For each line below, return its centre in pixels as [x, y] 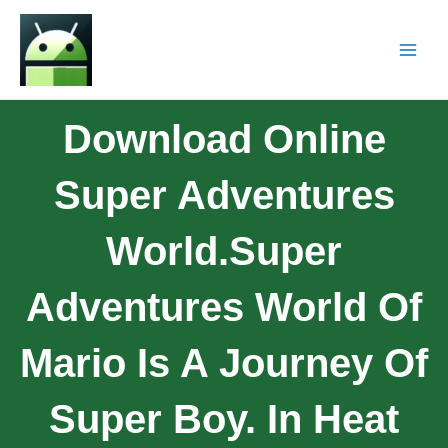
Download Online [224, 138]
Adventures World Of [224, 306]
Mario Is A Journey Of [224, 362]
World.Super [224, 250]
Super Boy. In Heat [224, 418]
